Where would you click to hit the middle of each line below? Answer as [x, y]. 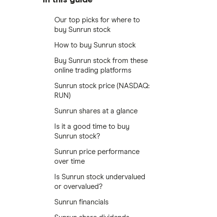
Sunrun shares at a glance [96, 111]
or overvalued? [78, 187]
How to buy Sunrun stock [95, 45]
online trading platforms [93, 70]
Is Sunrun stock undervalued [100, 177]
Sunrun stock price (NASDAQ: [102, 86]
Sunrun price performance [97, 152]
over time [70, 162]
